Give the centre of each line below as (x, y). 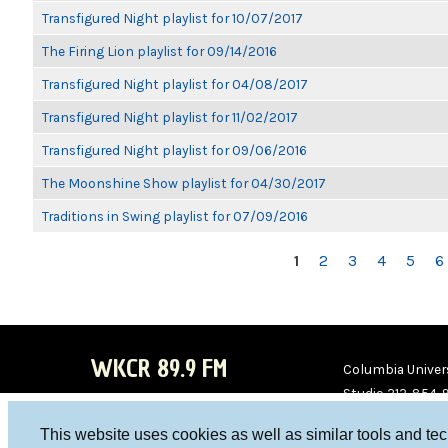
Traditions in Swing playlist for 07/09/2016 (175, 216)
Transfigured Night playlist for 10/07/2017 (172, 18)
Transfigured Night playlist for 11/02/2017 (170, 117)
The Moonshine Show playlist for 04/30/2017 (184, 183)
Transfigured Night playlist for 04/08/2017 (175, 84)
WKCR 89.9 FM (158, 368)
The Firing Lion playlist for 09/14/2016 (159, 51)
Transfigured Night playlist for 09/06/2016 (174, 150)
